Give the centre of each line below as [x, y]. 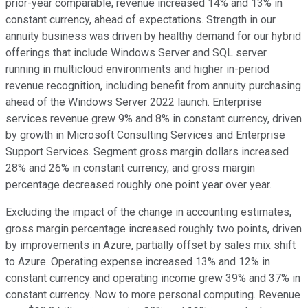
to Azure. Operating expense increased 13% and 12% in [138, 262]
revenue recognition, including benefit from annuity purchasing [153, 86]
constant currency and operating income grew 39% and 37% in [153, 278]
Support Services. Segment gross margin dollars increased [147, 152]
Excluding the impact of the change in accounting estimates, [148, 212]
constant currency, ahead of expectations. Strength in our [141, 20]
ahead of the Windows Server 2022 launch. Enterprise [134, 102]
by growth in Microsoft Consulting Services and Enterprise [145, 135]
